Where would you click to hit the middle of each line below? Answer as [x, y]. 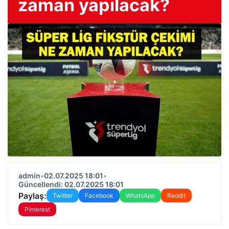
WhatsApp [140, 196]
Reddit [176, 196]
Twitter [63, 196]
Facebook [99, 196]
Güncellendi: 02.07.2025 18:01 [71, 184]
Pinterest [37, 209]
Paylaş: [32, 196]
